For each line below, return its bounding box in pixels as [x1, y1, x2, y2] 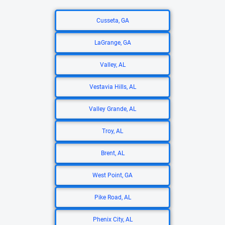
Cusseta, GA [96, 17, 129, 24]
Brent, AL [100, 150, 125, 157]
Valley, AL [99, 61, 126, 68]
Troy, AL [102, 128, 123, 135]
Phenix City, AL [92, 216, 133, 223]
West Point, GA [92, 172, 133, 179]
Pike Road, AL [94, 194, 131, 201]
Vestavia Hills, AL [89, 83, 136, 90]
